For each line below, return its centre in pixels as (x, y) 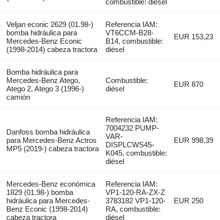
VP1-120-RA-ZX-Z (136, 192)
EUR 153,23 (194, 37)
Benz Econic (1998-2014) (47, 209)
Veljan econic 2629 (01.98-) (50, 25)
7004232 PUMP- (133, 128)
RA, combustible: (133, 209)
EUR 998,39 (194, 140)
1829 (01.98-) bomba (40, 192)
